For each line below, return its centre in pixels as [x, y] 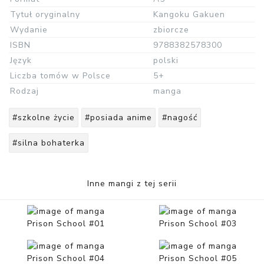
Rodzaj [24, 91]
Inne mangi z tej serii [132, 184]
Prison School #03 [198, 224]
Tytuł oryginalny [45, 15]
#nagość [180, 118]
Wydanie [29, 30]
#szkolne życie [44, 118]
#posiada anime [118, 118]
